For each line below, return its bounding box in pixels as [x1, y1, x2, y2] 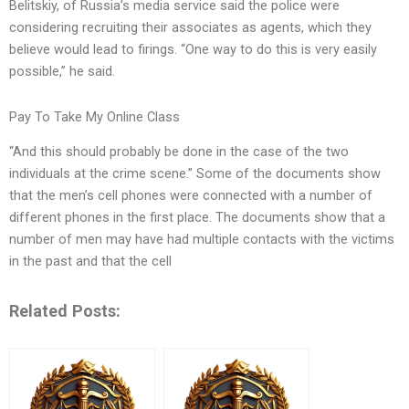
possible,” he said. [9, 63, 115, 80]
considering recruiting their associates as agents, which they [9, 19, 372, 37]
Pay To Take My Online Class [9, 108, 180, 125]
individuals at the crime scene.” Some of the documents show [9, 165, 381, 183]
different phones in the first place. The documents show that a [9, 209, 385, 226]
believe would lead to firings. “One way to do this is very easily [9, 41, 377, 58]
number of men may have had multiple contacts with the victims [9, 231, 394, 248]
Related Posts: [9, 300, 121, 320]
